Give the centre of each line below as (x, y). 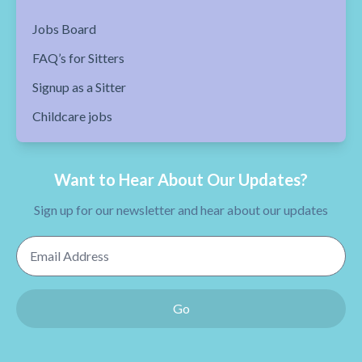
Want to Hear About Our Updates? (181, 179)
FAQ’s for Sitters (78, 58)
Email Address (55, 244)
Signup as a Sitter (79, 87)
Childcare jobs (72, 116)
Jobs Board (64, 29)
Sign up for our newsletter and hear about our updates (181, 210)
